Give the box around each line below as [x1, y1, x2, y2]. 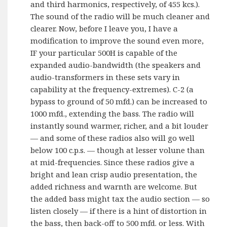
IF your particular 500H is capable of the [30, 47, 178, 58]
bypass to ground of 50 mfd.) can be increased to [30, 96, 208, 106]
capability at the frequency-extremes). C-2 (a [30, 84, 194, 94]
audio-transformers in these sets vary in [30, 71, 180, 82]
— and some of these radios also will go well [30, 132, 195, 143]
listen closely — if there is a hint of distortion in [30, 205, 207, 216]
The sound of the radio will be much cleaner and [30, 11, 210, 21]
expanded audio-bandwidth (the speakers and [30, 59, 201, 70]
